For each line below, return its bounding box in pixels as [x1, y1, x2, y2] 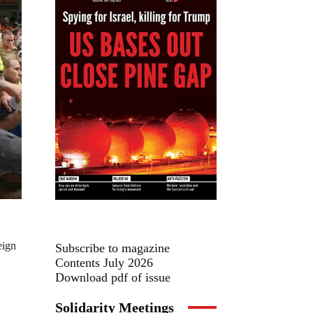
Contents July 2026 [55, 255, 153, 270]
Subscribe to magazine [55, 240, 170, 255]
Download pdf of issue [55, 270, 170, 284]
